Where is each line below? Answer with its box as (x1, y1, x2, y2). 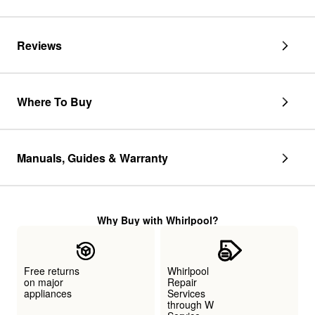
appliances (24, 286, 72, 300)
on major (24, 275, 63, 289)
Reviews (17, 37, 62, 53)
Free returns (24, 264, 79, 278)
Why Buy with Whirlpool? (96, 213, 219, 227)
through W (167, 297, 214, 311)
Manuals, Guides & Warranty (17, 149, 168, 166)
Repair (167, 275, 197, 289)
